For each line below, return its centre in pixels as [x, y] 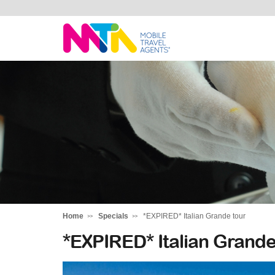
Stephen [98, 66]
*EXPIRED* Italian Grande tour [194, 216]
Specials [113, 216]
